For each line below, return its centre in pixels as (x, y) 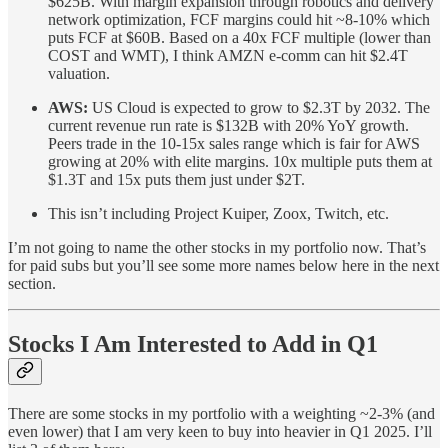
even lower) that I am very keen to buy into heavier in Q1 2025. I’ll (220, 431)
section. (32, 283)
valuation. (79, 73)
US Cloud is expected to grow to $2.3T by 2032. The (259, 107)
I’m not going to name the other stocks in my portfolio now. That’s (217, 247)
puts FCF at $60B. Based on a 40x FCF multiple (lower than (239, 37)
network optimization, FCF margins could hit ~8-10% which (239, 19)
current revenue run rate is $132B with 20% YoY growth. (228, 125)
